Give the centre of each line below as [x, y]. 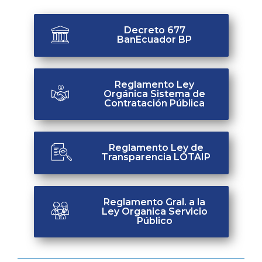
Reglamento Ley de [156, 148]
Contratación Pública [154, 103]
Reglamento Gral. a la [154, 202]
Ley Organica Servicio [154, 211]
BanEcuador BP [154, 40]
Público [154, 220]
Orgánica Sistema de [154, 94]
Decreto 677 [154, 30]
